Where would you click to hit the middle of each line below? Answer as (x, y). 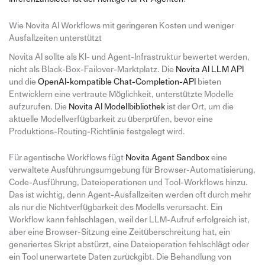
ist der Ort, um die (199, 106)
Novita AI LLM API (209, 69)
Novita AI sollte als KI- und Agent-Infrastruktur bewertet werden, (129, 57)
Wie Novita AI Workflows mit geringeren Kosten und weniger (121, 25)
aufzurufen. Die (38, 106)
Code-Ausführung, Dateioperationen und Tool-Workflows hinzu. (128, 182)
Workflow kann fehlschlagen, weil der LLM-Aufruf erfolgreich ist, (129, 219)
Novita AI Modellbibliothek (117, 106)
